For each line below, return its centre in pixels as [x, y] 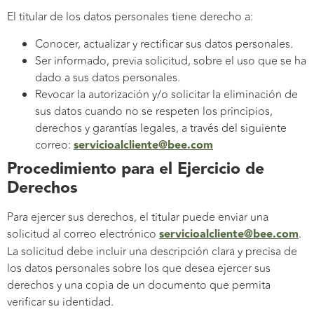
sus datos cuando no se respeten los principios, [154, 111]
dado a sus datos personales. [108, 77]
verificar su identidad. [60, 302]
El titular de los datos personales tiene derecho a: [130, 17]
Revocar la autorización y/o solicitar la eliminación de [166, 94]
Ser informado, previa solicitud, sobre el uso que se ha [171, 61]
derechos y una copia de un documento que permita [139, 285]
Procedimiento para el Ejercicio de [136, 169]
